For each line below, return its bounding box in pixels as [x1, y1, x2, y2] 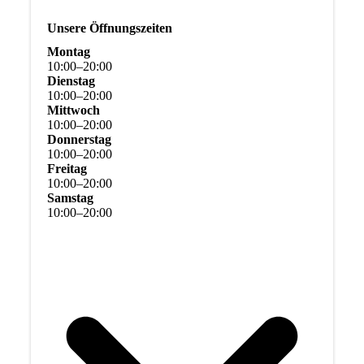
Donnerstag [46, 132, 111, 147]
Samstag [46, 191, 93, 206]
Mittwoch [46, 103, 100, 118]
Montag [46, 45, 90, 59]
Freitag [46, 162, 87, 176]
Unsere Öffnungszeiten [46, 21, 172, 36]
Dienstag [46, 74, 95, 89]
